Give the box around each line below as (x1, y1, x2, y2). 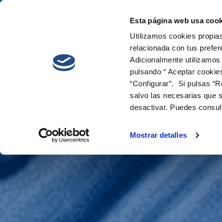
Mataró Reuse (28, 130, 165, 158)
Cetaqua (145, 20, 181, 32)
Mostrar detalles (130, 131, 187, 140)
